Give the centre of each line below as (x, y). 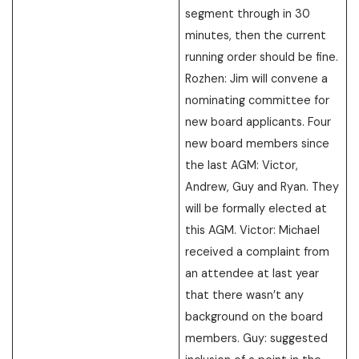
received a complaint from (258, 251)
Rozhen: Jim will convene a (257, 78)
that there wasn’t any (245, 294)
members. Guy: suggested (257, 338)
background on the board (254, 316)
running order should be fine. (262, 56)
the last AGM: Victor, (242, 165)
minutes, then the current (256, 35)
